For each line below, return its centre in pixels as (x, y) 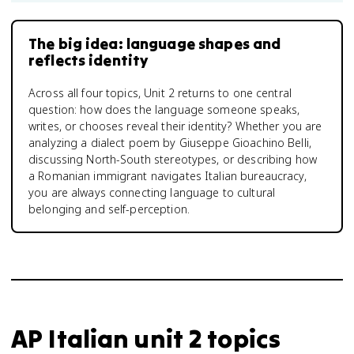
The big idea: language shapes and (155, 43)
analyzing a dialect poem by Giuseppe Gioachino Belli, (170, 143)
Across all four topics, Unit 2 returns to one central (160, 93)
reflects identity (88, 60)
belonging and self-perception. (109, 209)
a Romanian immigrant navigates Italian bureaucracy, (168, 176)
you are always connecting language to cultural (152, 192)
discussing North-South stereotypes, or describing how (173, 159)
